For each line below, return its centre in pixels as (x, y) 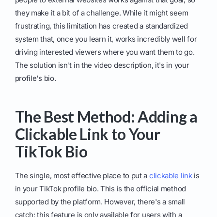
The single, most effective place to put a (82, 176)
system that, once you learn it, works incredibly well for (106, 39)
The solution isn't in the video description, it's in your (102, 65)
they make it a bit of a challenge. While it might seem (101, 13)
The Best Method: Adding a (106, 117)
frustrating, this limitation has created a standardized (101, 26)
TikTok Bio (51, 152)
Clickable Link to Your (87, 134)
